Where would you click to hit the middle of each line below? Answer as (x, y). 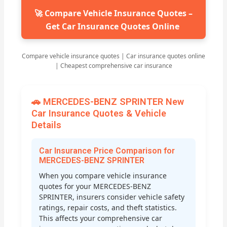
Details (47, 125)
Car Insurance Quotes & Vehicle (99, 113)
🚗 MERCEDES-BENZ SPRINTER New (108, 101)
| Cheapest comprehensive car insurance (113, 65)
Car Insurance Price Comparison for (107, 151)
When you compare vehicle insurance (103, 176)
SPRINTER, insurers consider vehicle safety (112, 197)
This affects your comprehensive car (101, 218)
